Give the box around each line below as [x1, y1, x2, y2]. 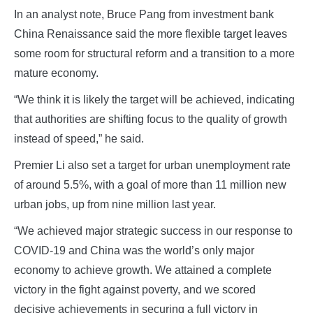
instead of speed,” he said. [14, 132, 144, 145]
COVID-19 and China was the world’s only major [14, 244, 254, 256]
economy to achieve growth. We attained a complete [14, 263, 272, 276]
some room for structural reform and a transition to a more [14, 47, 295, 59]
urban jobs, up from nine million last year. [14, 198, 216, 210]
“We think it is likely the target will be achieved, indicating [14, 93, 295, 105]
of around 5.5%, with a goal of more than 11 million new [14, 178, 286, 191]
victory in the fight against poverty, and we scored [14, 283, 256, 296]
